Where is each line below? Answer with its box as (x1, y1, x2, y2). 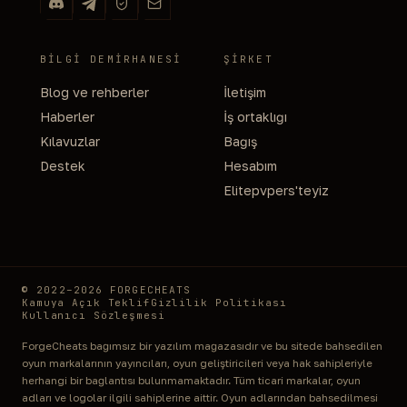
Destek (40, 158, 85, 174)
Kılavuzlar (40, 134, 100, 149)
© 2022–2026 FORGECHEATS (22, 283, 192, 296)
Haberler (40, 109, 94, 124)
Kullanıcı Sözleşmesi (22, 309, 165, 322)
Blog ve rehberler (40, 84, 149, 100)
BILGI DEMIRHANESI (40, 53, 183, 65)
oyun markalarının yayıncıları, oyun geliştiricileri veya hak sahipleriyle (22, 357, 372, 370)
